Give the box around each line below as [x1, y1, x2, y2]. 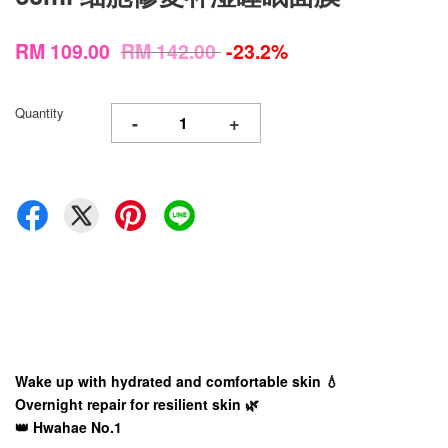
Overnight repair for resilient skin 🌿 [15, 394, 259, 414]
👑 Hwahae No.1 [15, 417, 122, 437]
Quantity [15, 103, 64, 122]
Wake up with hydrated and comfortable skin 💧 [15, 371, 339, 391]
